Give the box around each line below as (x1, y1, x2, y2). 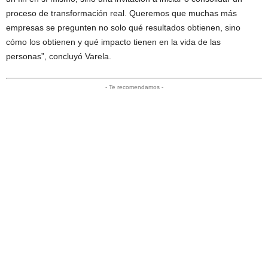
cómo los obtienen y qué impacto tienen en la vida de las (6, 36, 221, 47)
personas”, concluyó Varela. (6, 51, 111, 61)
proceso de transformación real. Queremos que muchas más (6, 8, 237, 18)
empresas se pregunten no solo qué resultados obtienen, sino (6, 22, 240, 32)
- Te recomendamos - (105, 83, 163, 90)
